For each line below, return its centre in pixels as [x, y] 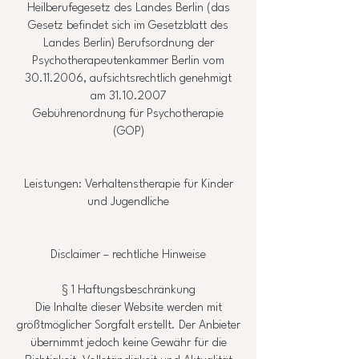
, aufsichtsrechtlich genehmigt [157, 79]
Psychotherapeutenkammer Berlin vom [128, 61]
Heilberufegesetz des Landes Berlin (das [128, 8]
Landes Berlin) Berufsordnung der [128, 44]
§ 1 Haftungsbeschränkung [128, 290]
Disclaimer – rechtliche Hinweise [128, 255]
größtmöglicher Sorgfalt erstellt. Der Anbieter [128, 326]
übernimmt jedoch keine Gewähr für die [128, 343]
